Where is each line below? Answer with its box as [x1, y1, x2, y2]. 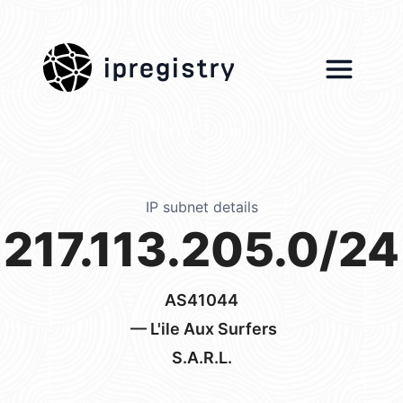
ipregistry [103, 44, 236, 81]
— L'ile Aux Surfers [126, 319, 277, 338]
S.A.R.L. [171, 348, 232, 367]
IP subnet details [145, 198, 258, 216]
